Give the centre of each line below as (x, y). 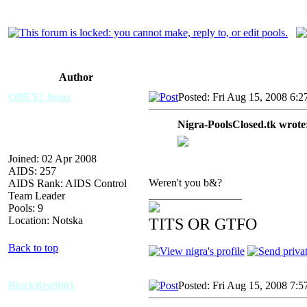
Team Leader (37, 195)
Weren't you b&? (185, 182)
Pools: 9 (26, 208)
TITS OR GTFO (203, 224)
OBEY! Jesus (39, 97)
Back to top (33, 247)
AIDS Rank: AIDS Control (67, 183)
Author (76, 77)
